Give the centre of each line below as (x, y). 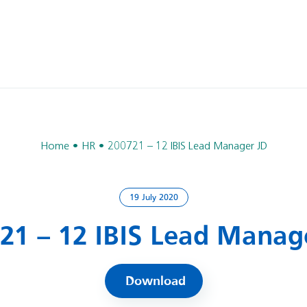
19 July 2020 (153, 198)
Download (155, 282)
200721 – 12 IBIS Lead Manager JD (187, 147)
